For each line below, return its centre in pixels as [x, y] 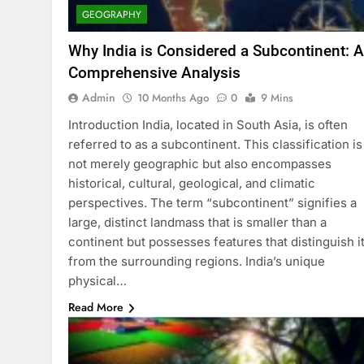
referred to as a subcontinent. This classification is [215, 145]
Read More [96, 308]
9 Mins [277, 98]
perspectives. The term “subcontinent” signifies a [212, 203]
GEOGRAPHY [112, 15]
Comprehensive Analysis [154, 73]
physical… [97, 281]
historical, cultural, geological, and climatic [192, 184]
